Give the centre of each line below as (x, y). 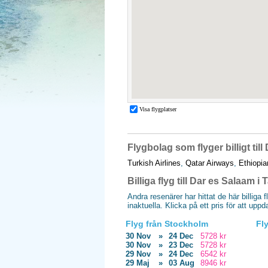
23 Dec (181, 245)
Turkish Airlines (154, 163)
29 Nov (138, 254)
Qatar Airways (210, 163)
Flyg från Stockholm (167, 224)
